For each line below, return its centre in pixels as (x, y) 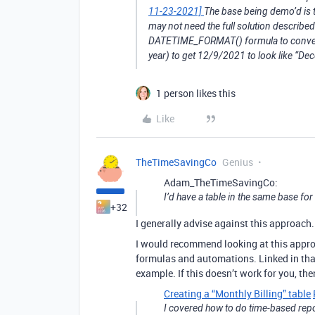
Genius (238, 162)
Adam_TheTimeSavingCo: (221, 182)
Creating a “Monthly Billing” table (237, 294)
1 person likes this (196, 93)
